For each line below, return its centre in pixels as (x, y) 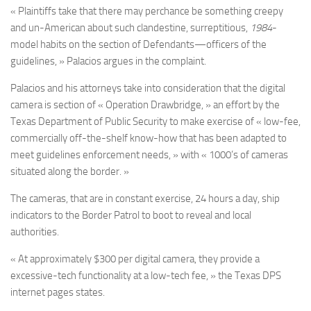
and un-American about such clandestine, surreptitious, (130, 28)
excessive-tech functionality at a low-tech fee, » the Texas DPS (146, 276)
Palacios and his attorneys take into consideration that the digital (148, 89)
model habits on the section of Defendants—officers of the (138, 45)
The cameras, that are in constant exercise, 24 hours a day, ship (145, 199)
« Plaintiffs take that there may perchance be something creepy (147, 11)
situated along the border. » (70, 172)
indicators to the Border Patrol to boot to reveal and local (131, 216)
